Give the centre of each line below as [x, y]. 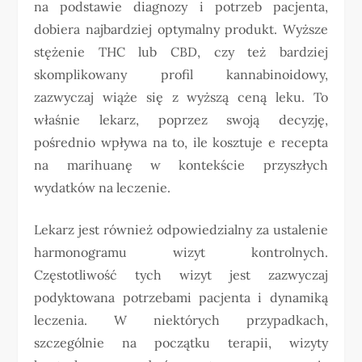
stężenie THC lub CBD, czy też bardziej [181, 51]
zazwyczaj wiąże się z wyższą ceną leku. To [181, 97]
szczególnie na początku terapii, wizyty [181, 342]
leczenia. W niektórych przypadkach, [181, 320]
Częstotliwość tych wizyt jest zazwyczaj [181, 274]
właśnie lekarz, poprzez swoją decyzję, [181, 119]
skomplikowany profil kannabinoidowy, [181, 74]
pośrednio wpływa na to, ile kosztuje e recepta [181, 142]
